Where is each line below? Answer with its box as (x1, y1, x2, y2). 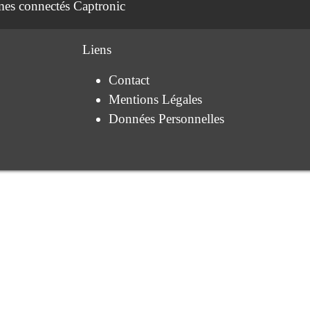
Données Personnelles (109, 111, 225, 126)
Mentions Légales (109, 91, 203, 107)
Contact (109, 72, 150, 87)
